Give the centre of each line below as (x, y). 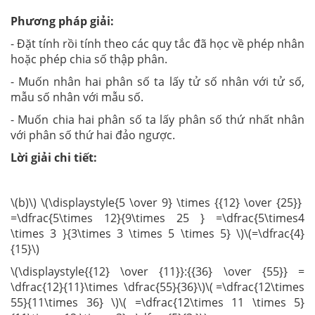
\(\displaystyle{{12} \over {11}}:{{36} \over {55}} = (157, 271)
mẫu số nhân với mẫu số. (77, 97)
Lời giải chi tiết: (54, 157)
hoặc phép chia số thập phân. (89, 59)
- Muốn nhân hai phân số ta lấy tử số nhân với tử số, (157, 82)
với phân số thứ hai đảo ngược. (93, 135)
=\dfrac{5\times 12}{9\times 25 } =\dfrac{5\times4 (157, 218)
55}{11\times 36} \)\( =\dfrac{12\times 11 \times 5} (157, 302)
